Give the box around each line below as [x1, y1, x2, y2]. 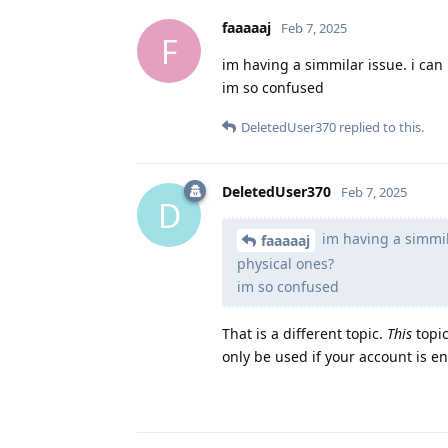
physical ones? [237, 253, 334, 273]
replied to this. [336, 118, 424, 137]
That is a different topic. [222, 323, 387, 343]
